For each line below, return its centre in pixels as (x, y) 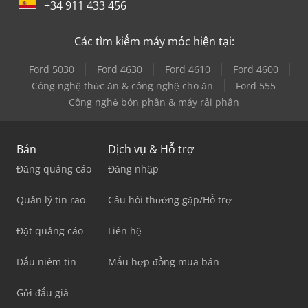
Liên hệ (125, 230)
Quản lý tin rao (51, 199)
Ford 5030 (52, 69)
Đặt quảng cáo (50, 230)
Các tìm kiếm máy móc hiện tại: (154, 41)
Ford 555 (256, 85)
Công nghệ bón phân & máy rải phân (154, 102)
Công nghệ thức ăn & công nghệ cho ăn (122, 85)
